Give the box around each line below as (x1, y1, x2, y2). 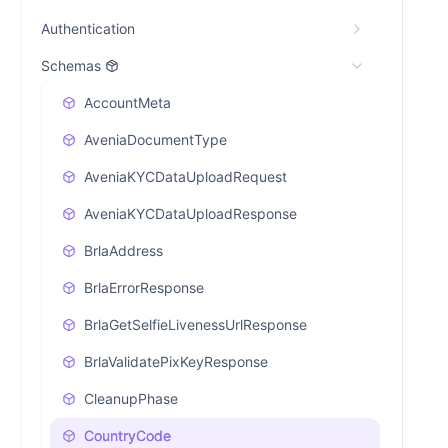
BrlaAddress (84, 242, 163, 259)
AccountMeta (84, 94, 171, 111)
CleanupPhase (84, 390, 178, 407)
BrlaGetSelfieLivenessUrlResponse (84, 316, 307, 333)
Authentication (41, 20, 135, 37)
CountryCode (84, 427, 171, 444)
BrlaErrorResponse (84, 279, 204, 296)
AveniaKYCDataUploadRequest (84, 168, 287, 185)
